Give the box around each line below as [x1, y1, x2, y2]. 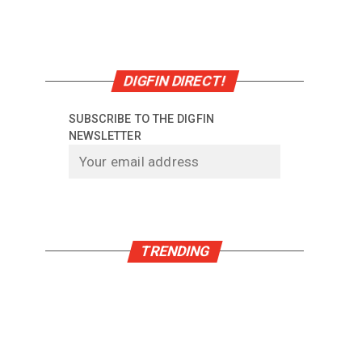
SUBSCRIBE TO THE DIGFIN [68, 112, 214, 127]
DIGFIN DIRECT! [121, 73, 228, 89]
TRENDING [137, 242, 212, 259]
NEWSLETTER [68, 129, 141, 144]
